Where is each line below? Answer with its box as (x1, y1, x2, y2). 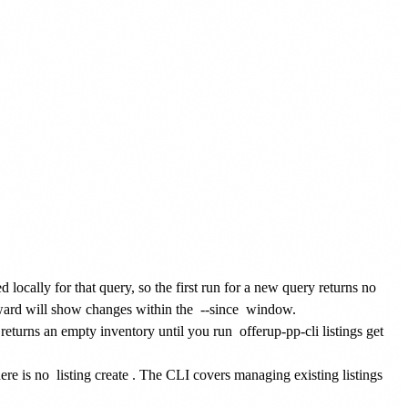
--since (200, 301, 239, 317)
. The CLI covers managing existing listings (132, 366, 382, 382)
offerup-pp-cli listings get (240, 322, 383, 339)
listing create (56, 366, 128, 382)
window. (242, 301, 296, 317)
